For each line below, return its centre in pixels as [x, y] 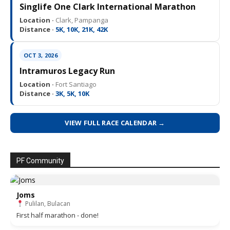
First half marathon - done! [57, 215]
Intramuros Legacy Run [67, 71]
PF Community [40, 160]
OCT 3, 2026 [41, 55]
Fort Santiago [75, 84]
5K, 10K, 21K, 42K [81, 29]
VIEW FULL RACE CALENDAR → [115, 122]
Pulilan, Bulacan [47, 203]
